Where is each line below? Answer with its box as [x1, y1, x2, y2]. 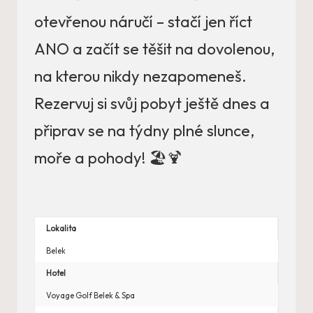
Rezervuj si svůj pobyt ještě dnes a [34, 93, 270, 113]
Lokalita [46, 223, 76, 233]
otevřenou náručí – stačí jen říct [34, 11, 252, 31]
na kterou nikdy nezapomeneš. [34, 66, 247, 86]
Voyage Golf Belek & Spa [46, 290, 135, 300]
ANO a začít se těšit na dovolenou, [34, 38, 275, 59]
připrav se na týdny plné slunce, [34, 120, 254, 140]
